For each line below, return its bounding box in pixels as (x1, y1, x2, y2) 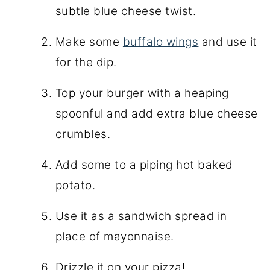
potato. (55, 178, 96, 192)
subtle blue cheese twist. (55, 4, 196, 18)
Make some (55, 34, 123, 49)
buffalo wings (122, 34, 199, 49)
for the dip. (55, 55, 117, 69)
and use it (198, 34, 257, 49)
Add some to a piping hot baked (55, 157, 233, 172)
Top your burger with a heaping (55, 86, 229, 100)
